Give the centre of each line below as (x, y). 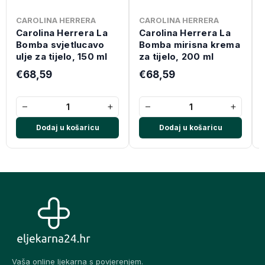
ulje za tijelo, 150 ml (62, 56)
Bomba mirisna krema (190, 44)
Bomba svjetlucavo (60, 44)
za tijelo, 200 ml (177, 56)
